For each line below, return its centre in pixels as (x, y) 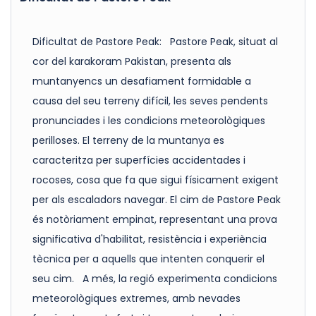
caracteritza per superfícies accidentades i (139, 160)
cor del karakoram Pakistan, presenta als (132, 62)
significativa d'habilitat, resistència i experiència (150, 239)
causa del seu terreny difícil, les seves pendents (150, 101)
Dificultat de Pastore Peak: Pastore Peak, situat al (155, 42)
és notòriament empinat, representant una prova (155, 220)
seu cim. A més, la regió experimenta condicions (155, 279)
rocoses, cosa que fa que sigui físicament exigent (156, 180)
